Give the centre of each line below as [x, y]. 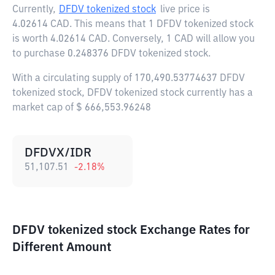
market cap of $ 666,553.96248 [82, 108]
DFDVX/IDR [58, 153]
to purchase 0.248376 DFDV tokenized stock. [111, 54]
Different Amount [62, 247]
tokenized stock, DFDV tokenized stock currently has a [133, 93]
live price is [185, 10]
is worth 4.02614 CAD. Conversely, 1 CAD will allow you [134, 39]
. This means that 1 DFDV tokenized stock [161, 25]
